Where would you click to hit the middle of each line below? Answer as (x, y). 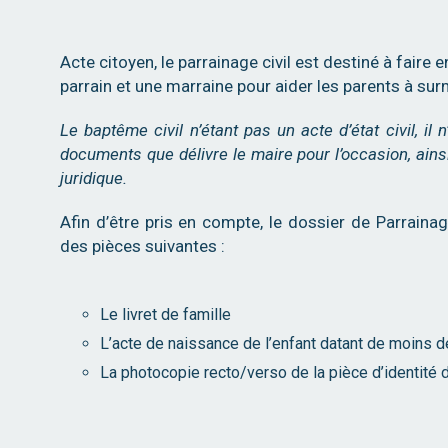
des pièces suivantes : (142, 246)
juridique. (93, 178)
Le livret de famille (165, 314)
